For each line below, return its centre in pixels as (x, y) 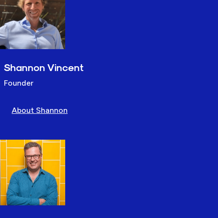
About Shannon (40, 110)
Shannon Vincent (44, 67)
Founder (19, 83)
